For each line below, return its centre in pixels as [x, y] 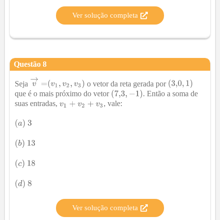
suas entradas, [37, 104]
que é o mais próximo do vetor [63, 94]
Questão [28, 64]
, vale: [113, 104]
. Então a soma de [170, 94]
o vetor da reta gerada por [127, 83]
